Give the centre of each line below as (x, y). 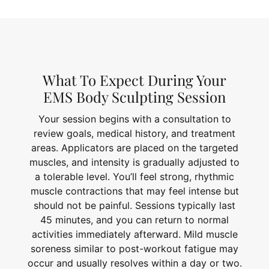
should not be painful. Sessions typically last (134, 205)
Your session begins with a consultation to (134, 119)
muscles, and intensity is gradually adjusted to (134, 162)
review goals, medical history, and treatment (134, 133)
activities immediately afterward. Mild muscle (134, 234)
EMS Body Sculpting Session (134, 96)
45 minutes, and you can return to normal (134, 219)
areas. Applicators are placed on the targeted (134, 147)
